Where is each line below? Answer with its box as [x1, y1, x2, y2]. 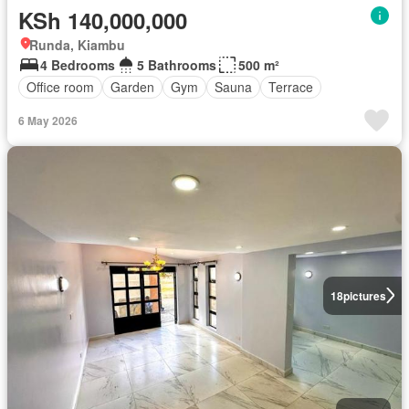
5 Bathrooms [137, 55, 216, 74]
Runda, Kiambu [29, 35, 125, 54]
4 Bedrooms [40, 55, 115, 74]
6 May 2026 [18, 111, 78, 129]
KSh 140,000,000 [18, 4, 187, 36]
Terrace [268, 78, 313, 97]
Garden [110, 78, 154, 97]
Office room [26, 78, 94, 97]
